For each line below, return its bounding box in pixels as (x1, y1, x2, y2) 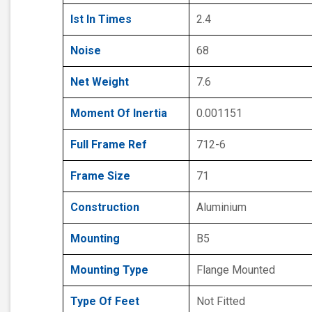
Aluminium (196, 201, 247, 214)
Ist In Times (70, 13, 132, 26)
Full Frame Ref (70, 138, 147, 152)
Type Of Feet (70, 295, 139, 309)
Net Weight (70, 75, 129, 89)
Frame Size (70, 169, 130, 183)
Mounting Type (70, 263, 148, 277)
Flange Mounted (196, 263, 275, 277)
